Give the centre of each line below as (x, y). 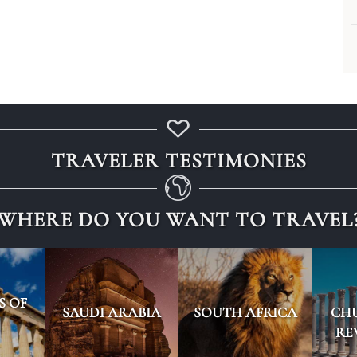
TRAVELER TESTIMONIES (178, 161)
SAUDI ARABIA (112, 312)
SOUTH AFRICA (245, 312)
